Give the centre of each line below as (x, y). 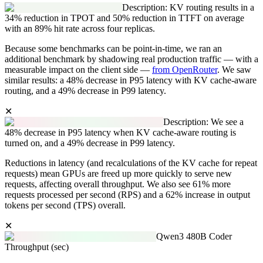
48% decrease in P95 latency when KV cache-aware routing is (120, 133)
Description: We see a (203, 122)
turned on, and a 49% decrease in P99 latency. (90, 143)
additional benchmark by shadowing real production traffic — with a (131, 59)
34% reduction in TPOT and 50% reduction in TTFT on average (124, 18)
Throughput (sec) (37, 247)
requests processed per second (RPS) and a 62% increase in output (127, 195)
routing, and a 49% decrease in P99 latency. (85, 91)
